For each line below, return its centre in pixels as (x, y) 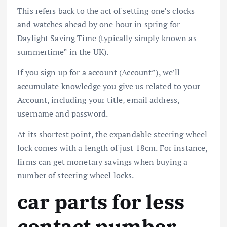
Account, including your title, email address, (99, 100)
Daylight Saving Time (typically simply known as (107, 38)
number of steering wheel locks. (76, 175)
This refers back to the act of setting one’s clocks (106, 10)
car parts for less (101, 202)
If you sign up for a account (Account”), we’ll (99, 72)
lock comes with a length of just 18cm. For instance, (112, 148)
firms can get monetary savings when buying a (103, 161)
